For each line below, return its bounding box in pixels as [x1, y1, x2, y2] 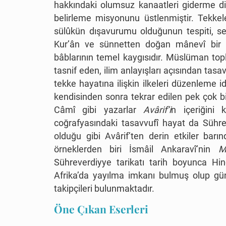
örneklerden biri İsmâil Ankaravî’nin [54, 144, 211, 155]
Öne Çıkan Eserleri [54, 202, 148, 216]
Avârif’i [136, 104, 172, 116]
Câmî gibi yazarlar [54, 104, 136, 116]
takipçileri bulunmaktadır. [54, 183, 154, 194]
